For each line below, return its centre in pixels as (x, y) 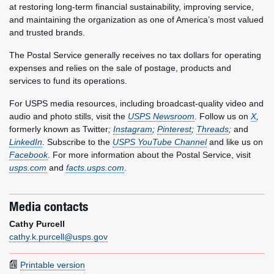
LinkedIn (26, 142)
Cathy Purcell (37, 224)
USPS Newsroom (161, 116)
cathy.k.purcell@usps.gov (58, 237)
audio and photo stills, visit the (68, 116)
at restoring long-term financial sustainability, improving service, (131, 7)
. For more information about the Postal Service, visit (149, 155)
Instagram (133, 129)
